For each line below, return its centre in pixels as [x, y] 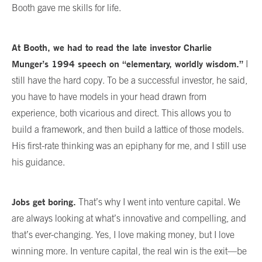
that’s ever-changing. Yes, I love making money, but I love [123, 234]
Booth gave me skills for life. [66, 7]
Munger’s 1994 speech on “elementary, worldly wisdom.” [127, 63]
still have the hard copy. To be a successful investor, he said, [130, 80]
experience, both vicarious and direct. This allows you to [121, 113]
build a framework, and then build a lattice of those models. [128, 129]
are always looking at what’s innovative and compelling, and [129, 218]
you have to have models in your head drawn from [109, 96]
